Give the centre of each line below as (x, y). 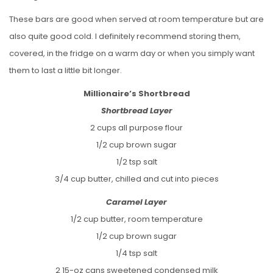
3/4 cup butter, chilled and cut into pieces (136, 179)
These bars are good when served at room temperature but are (136, 19)
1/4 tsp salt (136, 253)
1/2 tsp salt (136, 161)
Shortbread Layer (136, 110)
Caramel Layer (136, 202)
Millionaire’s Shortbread (136, 93)
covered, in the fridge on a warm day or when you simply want (132, 53)
